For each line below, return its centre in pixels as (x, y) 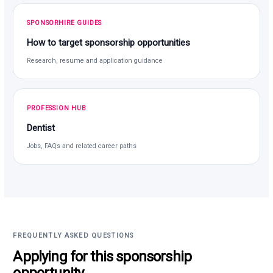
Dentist (41, 128)
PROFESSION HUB (57, 108)
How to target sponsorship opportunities (109, 42)
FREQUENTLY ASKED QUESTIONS (73, 235)
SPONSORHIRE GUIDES (65, 23)
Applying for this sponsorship (102, 256)
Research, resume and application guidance (95, 60)
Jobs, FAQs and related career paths (82, 146)
